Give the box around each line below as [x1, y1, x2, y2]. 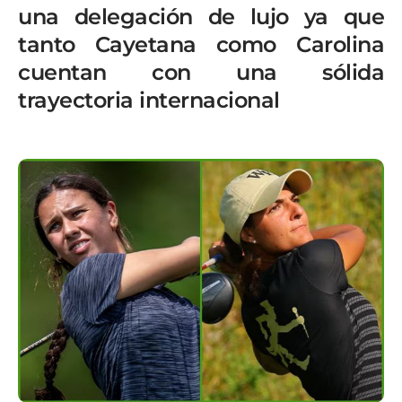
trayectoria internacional [18, 87, 280, 113]
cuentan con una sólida [18, 59, 384, 85]
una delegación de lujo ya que [18, 4, 384, 30]
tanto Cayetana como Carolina [18, 31, 384, 57]
